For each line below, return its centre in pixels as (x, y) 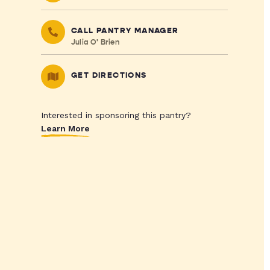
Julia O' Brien (95, 42)
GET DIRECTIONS (109, 75)
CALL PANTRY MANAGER (125, 31)
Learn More (65, 128)
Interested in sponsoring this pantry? (116, 115)
